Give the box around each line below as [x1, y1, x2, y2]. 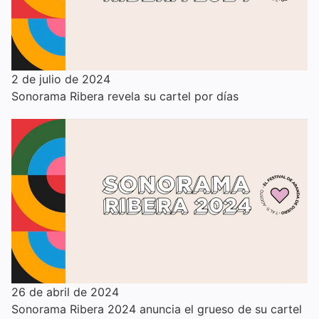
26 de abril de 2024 [11, 285, 119, 300]
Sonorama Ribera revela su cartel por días [11, 88, 239, 103]
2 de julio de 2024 [11, 71, 110, 86]
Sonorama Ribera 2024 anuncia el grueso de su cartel [11, 302, 302, 317]
